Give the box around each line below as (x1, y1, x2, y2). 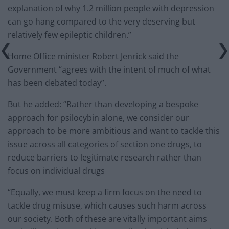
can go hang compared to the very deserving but (8, 16, 195, 28)
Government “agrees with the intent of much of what (8, 64, 211, 76)
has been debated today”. (8, 77, 106, 89)
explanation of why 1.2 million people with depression (8, 3, 214, 14)
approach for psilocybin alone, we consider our (8, 112, 189, 124)
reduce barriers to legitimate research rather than (8, 152, 201, 164)
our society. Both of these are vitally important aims (8, 213, 207, 225)
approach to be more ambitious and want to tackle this (8, 125, 220, 137)
